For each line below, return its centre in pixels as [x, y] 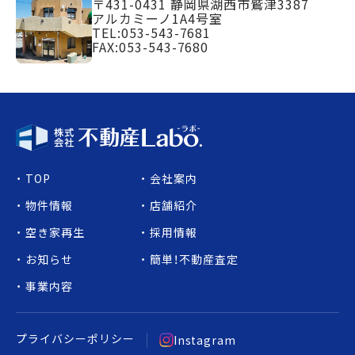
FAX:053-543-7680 [151, 47]
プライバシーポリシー [75, 338]
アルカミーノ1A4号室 [157, 19]
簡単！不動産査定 [194, 259]
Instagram [205, 340]
